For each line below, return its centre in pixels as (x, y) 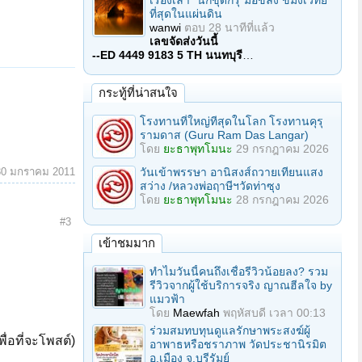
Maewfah (196, 313)
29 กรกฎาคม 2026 (282, 149)
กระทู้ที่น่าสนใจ (138, 93)
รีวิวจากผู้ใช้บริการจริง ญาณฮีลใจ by (241, 285)
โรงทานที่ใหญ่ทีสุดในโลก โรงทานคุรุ (232, 121)
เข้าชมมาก (127, 243)
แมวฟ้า (167, 299)
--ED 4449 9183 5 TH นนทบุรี (167, 55)
